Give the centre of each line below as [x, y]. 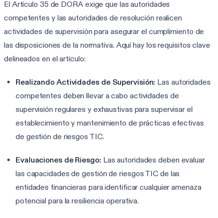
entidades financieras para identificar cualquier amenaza [109, 187]
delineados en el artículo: [45, 58]
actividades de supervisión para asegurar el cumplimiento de [104, 31]
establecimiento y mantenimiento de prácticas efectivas [110, 123]
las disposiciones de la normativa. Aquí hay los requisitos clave [107, 45]
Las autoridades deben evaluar [153, 160]
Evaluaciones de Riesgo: [58, 160]
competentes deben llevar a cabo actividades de [97, 95]
